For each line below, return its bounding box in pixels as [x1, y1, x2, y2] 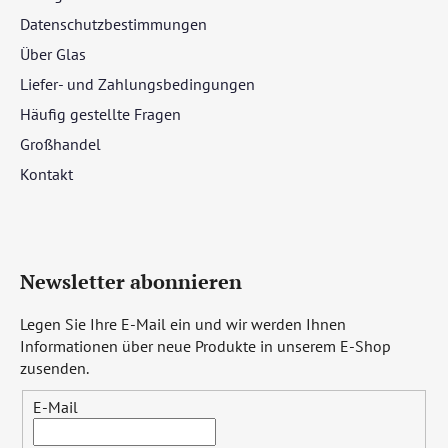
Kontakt [20, 163, 73, 184]
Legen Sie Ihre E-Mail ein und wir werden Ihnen [20, 313, 346, 334]
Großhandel [20, 133, 101, 154]
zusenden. [20, 357, 89, 378]
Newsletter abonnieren [20, 267, 242, 295]
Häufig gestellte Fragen [20, 103, 181, 124]
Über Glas [20, 43, 86, 64]
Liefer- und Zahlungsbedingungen [20, 73, 255, 94]
